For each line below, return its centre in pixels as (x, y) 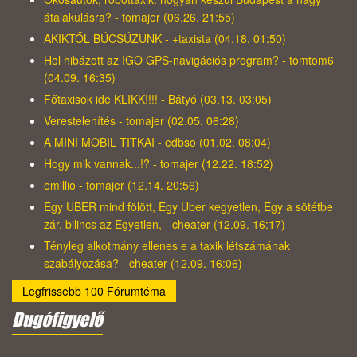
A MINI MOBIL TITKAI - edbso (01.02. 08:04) (157, 142)
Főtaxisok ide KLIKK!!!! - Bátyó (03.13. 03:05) (158, 99)
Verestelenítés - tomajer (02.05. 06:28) (141, 121)
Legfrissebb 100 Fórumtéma (94, 291)
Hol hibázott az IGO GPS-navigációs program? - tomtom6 (189, 60)
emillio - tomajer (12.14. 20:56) (122, 185)
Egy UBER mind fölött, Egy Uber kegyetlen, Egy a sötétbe (188, 207)
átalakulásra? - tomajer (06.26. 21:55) (139, 17)
